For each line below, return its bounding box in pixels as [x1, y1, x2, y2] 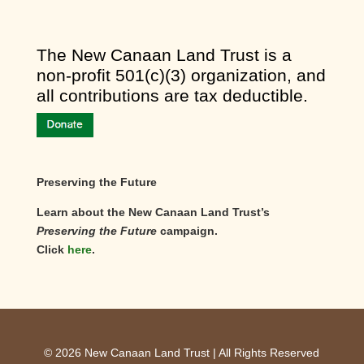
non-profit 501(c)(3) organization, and [36, 66, 326, 86]
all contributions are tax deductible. [36, 86, 308, 106]
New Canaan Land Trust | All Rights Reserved [81, 346, 320, 360]
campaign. [156, 223, 218, 237]
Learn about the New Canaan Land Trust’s [36, 205, 270, 219]
